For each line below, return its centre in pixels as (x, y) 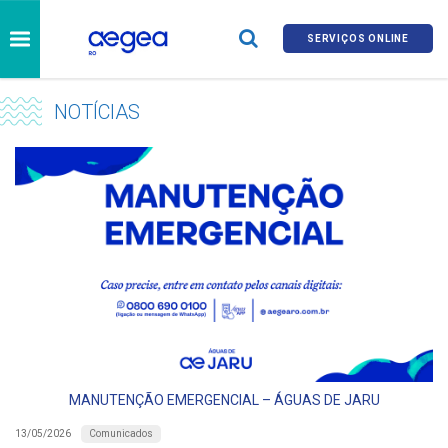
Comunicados (121, 433)
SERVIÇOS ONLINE (358, 39)
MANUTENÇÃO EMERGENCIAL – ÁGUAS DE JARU (224, 399)
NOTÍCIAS (96, 111)
